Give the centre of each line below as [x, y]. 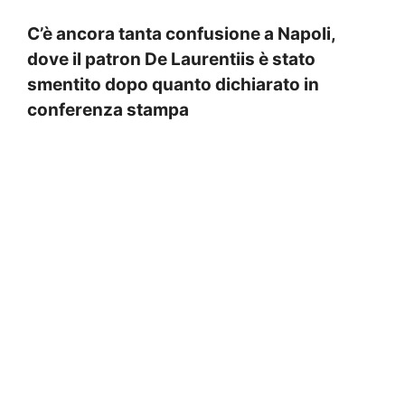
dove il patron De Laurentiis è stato [171, 60]
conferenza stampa [108, 110]
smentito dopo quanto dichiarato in [173, 85]
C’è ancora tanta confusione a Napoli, [181, 34]
